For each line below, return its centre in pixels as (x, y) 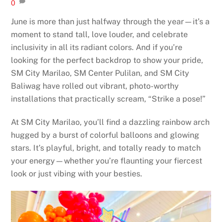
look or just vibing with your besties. (77, 174)
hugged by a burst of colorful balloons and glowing (105, 135)
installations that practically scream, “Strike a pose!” (109, 99)
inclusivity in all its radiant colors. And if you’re (97, 48)
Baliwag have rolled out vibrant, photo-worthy (95, 86)
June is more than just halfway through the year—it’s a (111, 22)
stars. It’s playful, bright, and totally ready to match (106, 148)
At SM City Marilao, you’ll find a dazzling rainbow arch (111, 122)
